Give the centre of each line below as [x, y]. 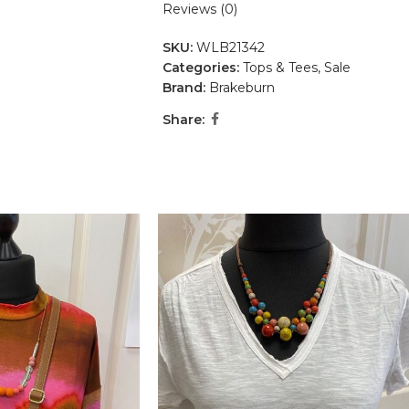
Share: [183, 119]
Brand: [185, 88]
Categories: [200, 68]
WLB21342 [230, 48]
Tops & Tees [280, 68]
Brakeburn [241, 88]
